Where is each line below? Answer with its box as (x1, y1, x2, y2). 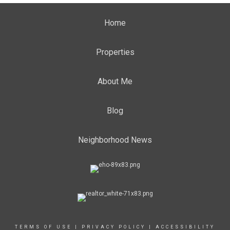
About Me (98, 76, 132, 86)
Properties (95, 47, 135, 57)
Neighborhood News (78, 135, 152, 145)
